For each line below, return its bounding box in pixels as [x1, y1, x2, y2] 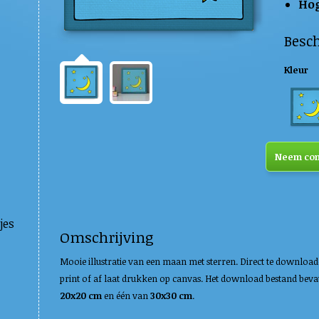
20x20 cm [60, 289, 102, 302]
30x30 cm [150, 289, 192, 302]
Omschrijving [60, 226, 154, 247]
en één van [102, 289, 150, 302]
